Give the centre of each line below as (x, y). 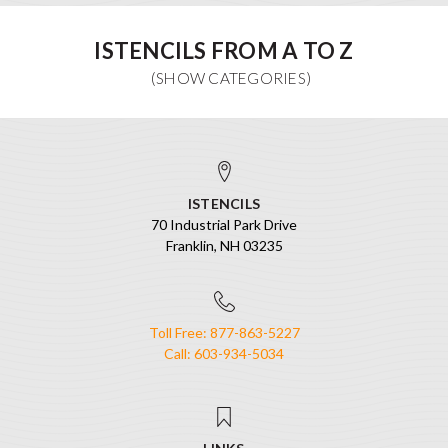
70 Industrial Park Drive (224, 224)
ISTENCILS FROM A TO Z (224, 51)
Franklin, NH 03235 (224, 245)
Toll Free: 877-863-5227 (224, 333)
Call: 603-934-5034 (224, 354)
